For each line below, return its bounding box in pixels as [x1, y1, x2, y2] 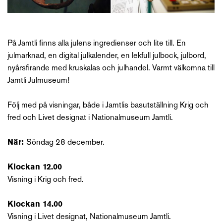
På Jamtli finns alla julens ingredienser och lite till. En [7, 40, 186, 48]
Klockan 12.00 [7, 164, 62, 172]
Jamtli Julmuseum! [7, 77, 69, 85]
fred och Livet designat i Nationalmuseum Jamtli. [7, 114, 173, 122]
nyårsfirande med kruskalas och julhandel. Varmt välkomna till [7, 64, 215, 73]
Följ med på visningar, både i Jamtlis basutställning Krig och [7, 102, 209, 110]
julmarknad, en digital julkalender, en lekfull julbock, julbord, [7, 52, 206, 60]
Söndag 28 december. [26, 139, 105, 147]
